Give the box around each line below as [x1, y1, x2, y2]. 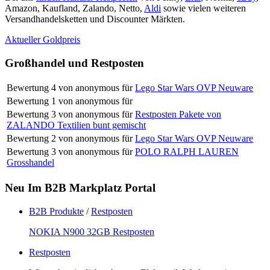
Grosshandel [7, 157, 54, 168]
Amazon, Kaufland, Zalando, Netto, [5, 2, 144, 13]
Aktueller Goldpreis [5, 34, 80, 45]
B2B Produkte [29, 206, 84, 216]
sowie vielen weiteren [161, 2, 246, 13]
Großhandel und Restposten [5, 56, 144, 69]
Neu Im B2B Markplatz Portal [5, 181, 155, 195]
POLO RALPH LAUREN [135, 146, 239, 157]
